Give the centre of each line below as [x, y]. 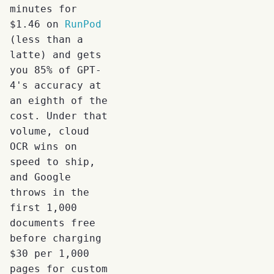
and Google [40, 177]
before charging [56, 238]
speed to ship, [53, 161]
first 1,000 [43, 207]
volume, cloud [50, 131]
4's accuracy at [56, 85]
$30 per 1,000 [50, 253]
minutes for [43, 9]
